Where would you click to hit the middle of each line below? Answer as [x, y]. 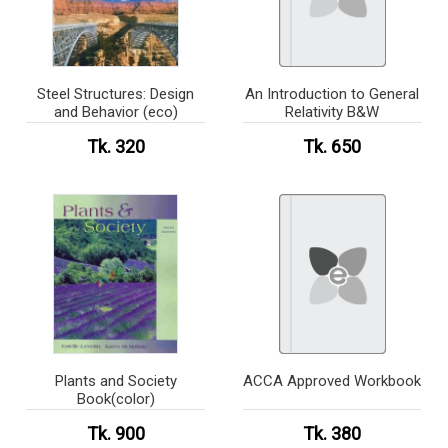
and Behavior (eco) [115, 112]
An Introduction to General [332, 94]
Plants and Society [115, 380]
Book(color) [115, 398]
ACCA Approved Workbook [332, 380]
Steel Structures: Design [116, 94]
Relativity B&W [332, 112]
